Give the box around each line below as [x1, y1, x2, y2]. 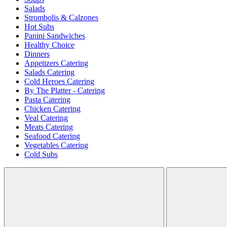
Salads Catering [24, 68, 74, 77]
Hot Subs [24, 22, 54, 31]
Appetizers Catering [24, 59, 88, 68]
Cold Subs [24, 150, 58, 159]
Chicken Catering [24, 104, 81, 113]
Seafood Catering [24, 132, 80, 141]
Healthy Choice [24, 41, 74, 50]
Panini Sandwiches [24, 31, 85, 41]
